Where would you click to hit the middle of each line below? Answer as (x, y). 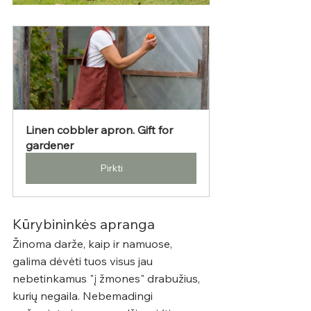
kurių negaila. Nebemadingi (84, 295)
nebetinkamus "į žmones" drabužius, (108, 278)
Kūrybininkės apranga (85, 224)
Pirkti (111, 168)
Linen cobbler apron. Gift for (101, 129)
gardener (50, 145)
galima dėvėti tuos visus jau (84, 261)
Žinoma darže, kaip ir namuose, (94, 243)
